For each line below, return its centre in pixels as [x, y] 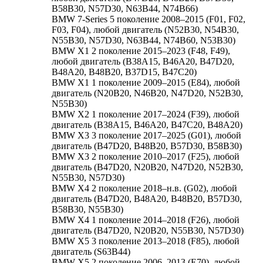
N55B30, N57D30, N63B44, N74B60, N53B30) [144, 40]
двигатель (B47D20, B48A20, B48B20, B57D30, [147, 198]
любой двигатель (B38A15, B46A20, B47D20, [143, 61]
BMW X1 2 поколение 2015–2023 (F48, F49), [141, 50]
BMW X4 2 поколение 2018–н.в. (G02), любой [144, 188]
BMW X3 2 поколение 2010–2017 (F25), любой [146, 156]
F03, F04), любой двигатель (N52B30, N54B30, [145, 29]
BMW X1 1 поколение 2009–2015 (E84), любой [146, 82]
